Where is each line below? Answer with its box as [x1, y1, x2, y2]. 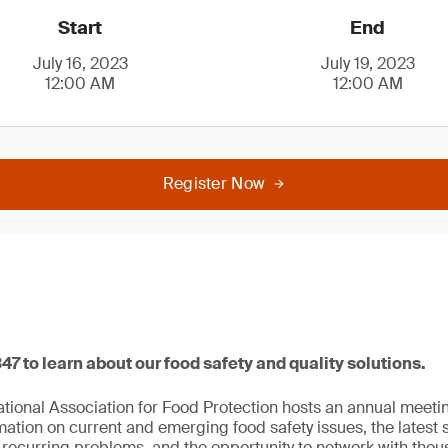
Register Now [162, 173, 266, 194]
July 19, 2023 [320, 53, 415, 74]
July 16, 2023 [32, 53, 128, 74]
